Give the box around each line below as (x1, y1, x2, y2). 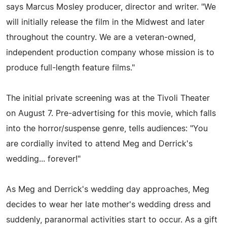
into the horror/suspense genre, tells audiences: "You (6, 124, 208, 133)
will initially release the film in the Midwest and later (6, 18, 205, 26)
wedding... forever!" (6, 155, 81, 163)
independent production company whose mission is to (6, 48, 214, 57)
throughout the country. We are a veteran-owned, (6, 33, 196, 42)
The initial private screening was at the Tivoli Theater (6, 94, 210, 102)
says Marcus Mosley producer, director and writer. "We (6, 3, 216, 11)
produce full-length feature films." (6, 63, 135, 72)
